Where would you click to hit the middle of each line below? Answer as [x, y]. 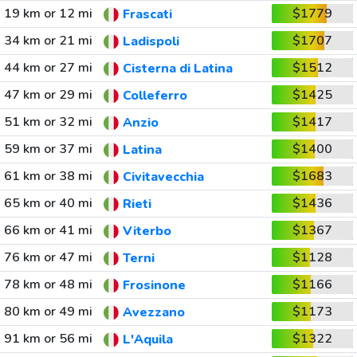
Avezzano [153, 313]
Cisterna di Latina [177, 69]
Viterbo [147, 231]
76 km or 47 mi [48, 257]
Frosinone [154, 286]
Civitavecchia [163, 177]
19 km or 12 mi [48, 14]
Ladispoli [151, 42]
